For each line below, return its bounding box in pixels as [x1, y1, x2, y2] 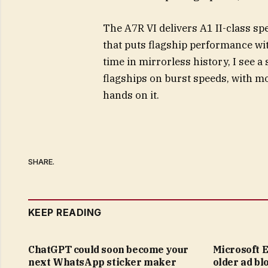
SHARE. [28, 157, 54, 167]
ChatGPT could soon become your [28, 243, 189, 255]
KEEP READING [28, 206, 102, 218]
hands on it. [102, 89, 159, 102]
